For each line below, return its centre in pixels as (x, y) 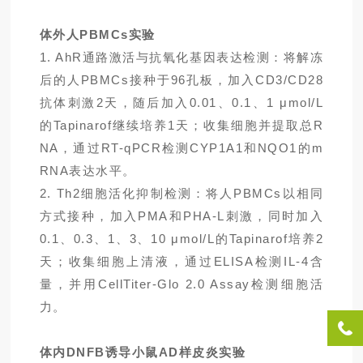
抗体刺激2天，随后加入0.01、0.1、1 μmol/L (181, 103)
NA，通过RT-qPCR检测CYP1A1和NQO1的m (181, 148)
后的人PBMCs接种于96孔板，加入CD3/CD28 (181, 80)
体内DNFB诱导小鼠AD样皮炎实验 (143, 352)
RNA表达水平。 (88, 171)
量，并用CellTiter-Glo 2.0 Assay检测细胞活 (181, 284)
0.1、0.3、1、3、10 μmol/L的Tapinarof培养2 (181, 239)
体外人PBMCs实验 (97, 35)
